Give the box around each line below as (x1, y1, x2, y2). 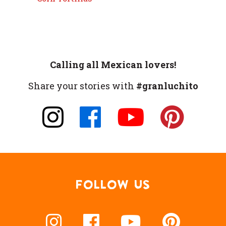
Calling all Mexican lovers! (50, 59, 176, 71)
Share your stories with (28, 80, 136, 92)
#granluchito (136, 80, 198, 92)
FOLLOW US (76, 179, 150, 191)
